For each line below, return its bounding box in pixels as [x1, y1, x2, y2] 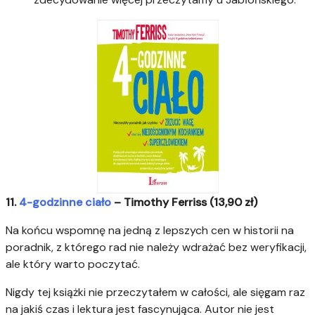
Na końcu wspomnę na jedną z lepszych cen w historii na [6, 223, 294, 238]
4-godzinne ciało [19, 195, 111, 210]
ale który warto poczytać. [6, 257, 140, 272]
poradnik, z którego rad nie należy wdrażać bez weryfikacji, [6, 240, 307, 255]
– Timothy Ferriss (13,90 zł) [111, 195, 257, 210]
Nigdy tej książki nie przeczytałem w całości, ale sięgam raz [6, 285, 305, 300]
